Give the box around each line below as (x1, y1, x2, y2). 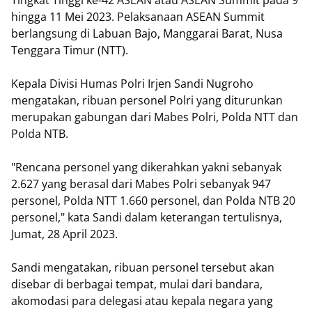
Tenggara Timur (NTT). (11, 42, 128, 58)
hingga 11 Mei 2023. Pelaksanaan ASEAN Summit (11, 9, 265, 25)
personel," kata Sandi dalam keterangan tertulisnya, (11, 210, 282, 226)
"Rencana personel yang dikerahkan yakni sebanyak (11, 159, 281, 175)
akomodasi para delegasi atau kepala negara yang (11, 293, 273, 309)
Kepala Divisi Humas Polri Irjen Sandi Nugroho (11, 76, 253, 92)
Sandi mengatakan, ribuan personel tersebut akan (11, 260, 274, 276)
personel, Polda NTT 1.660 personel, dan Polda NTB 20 (11, 193, 295, 209)
